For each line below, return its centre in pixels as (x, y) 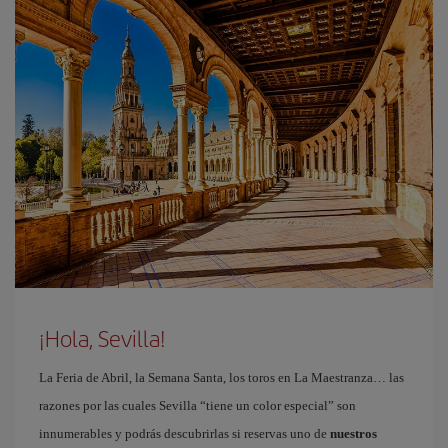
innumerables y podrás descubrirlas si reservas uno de (184, 433)
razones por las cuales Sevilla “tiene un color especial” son (197, 405)
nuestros (353, 433)
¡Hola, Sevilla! (102, 338)
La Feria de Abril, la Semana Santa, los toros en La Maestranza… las (221, 377)
